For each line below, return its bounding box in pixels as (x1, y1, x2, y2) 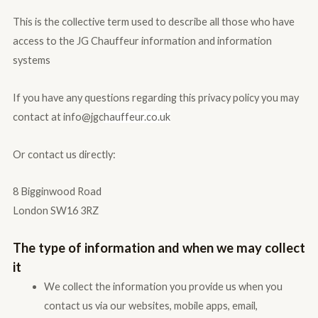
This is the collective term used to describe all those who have (12, 16, 295, 28)
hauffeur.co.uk (103, 111, 170, 123)
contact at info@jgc (12, 111, 104, 123)
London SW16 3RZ (12, 204, 99, 217)
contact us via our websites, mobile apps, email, (43, 299, 258, 312)
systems (12, 54, 50, 67)
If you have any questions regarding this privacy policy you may (12, 92, 299, 104)
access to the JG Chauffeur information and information (12, 35, 272, 48)
